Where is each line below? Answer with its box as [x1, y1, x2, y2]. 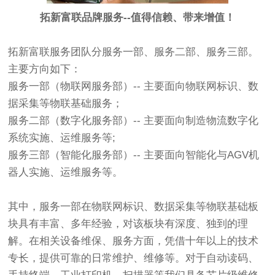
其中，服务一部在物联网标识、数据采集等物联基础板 [8, 201, 259, 213]
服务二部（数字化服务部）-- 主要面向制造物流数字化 [8, 115, 259, 127]
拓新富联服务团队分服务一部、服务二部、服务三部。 [8, 46, 259, 58]
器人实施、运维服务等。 [8, 166, 123, 179]
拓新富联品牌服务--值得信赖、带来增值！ [40, 12, 235, 24]
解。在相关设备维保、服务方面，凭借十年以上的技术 [8, 235, 259, 247]
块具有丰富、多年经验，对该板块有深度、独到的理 [8, 218, 249, 230]
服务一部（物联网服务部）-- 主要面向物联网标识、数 [8, 80, 259, 93]
